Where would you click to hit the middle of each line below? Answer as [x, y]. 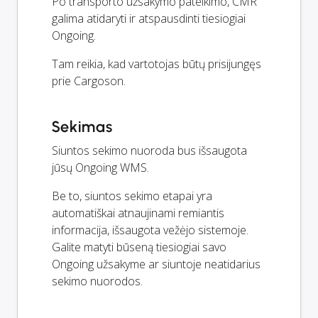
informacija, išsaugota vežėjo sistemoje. [150, 230]
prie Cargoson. [89, 81]
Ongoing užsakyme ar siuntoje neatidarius [156, 264]
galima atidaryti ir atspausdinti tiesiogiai [149, 19]
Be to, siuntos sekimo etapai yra [132, 196]
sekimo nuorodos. [97, 281]
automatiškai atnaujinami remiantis [138, 213]
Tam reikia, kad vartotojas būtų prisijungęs [157, 64]
